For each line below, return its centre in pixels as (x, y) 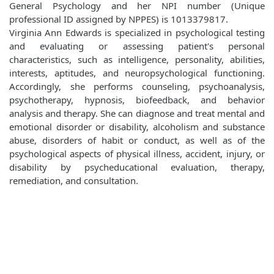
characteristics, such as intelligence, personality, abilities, (137, 60)
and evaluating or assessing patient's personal (137, 46)
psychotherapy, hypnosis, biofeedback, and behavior (137, 100)
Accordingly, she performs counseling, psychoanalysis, (137, 87)
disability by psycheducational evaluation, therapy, (137, 167)
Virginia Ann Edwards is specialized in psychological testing (137, 33)
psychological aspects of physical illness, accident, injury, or (137, 154)
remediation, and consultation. (74, 181)
